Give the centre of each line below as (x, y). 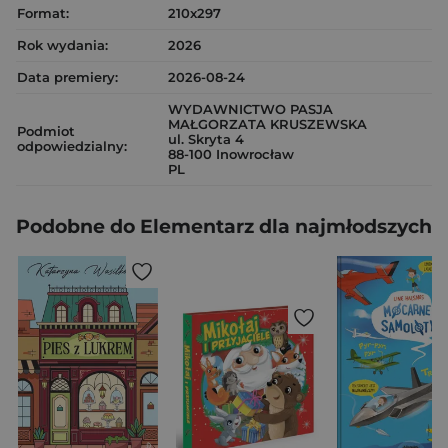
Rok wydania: (62, 45)
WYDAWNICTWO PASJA (250, 109)
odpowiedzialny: (72, 146)
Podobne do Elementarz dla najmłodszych (224, 227)
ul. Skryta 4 (206, 139)
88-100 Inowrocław (231, 154)
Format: (43, 13)
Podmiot (46, 131)
